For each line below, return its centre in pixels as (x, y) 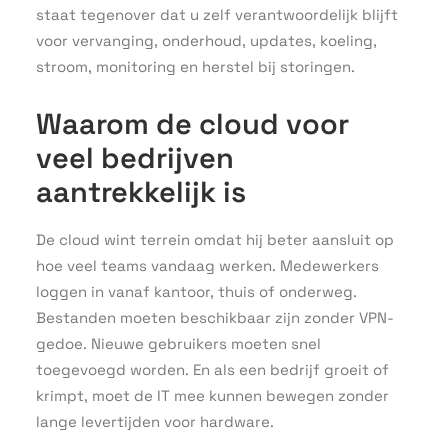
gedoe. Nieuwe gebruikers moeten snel (178, 343)
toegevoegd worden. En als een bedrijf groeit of (212, 369)
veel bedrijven (135, 157)
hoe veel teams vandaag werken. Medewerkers (207, 265)
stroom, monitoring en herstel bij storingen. (195, 66)
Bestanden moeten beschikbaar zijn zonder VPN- (215, 317)
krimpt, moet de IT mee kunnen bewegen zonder (212, 395)
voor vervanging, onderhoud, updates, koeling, (206, 40)
